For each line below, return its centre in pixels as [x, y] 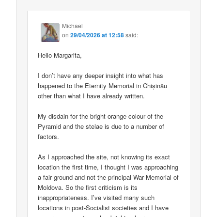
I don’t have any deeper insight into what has [101, 75]
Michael [73, 25]
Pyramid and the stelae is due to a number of [101, 126]
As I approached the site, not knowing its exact [104, 157]
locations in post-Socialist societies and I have [103, 208]
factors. [49, 137]
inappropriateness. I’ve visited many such [96, 198]
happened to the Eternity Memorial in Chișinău [103, 85]
